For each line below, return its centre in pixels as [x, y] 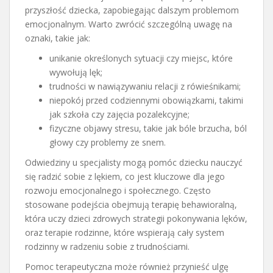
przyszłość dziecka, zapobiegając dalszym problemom [132, 10]
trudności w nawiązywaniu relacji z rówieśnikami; [145, 86]
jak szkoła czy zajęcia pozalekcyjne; [119, 114]
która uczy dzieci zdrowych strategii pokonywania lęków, [136, 218]
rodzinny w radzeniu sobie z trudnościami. [107, 246]
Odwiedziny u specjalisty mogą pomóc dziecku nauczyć [134, 162]
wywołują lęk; [76, 72]
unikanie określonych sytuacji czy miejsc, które [141, 58]
